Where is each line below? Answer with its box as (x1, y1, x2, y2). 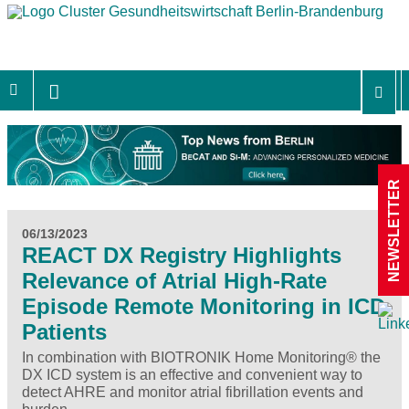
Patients (22, 319, 107, 344)
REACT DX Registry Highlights (22, 242, 341, 267)
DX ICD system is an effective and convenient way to (22, 366, 362, 383)
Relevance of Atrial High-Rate (22, 267, 327, 293)
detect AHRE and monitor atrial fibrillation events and (22, 383, 363, 400)
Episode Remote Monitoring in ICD (22, 293, 385, 319)
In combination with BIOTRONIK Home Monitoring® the (22, 349, 381, 365)
